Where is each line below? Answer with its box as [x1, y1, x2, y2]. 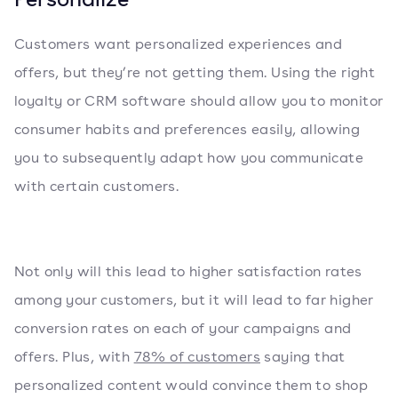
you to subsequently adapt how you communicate [14, 148, 363, 167]
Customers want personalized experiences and [14, 35, 343, 53]
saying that [260, 347, 346, 366]
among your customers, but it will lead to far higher [14, 291, 374, 309]
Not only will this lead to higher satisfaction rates [14, 262, 362, 281]
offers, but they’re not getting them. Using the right [14, 63, 376, 82]
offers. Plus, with [14, 347, 134, 366]
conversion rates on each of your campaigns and [14, 319, 352, 338]
